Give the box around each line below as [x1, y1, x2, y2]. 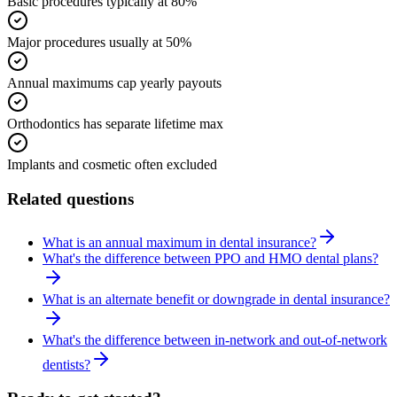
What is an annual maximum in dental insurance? [43, 234, 316, 250]
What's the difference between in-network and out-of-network [43, 331, 387, 347]
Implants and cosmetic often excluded [7, 157, 217, 173]
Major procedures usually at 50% [7, 35, 191, 51]
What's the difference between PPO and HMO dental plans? [43, 250, 378, 266]
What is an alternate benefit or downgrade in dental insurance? [43, 291, 390, 307]
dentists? [43, 356, 90, 372]
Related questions [7, 189, 134, 208]
